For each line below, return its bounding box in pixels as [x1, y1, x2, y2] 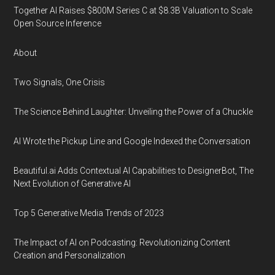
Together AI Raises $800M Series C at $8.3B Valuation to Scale [14, 6, 253, 15]
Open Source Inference [14, 18, 102, 28]
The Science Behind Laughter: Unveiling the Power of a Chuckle [14, 107, 254, 117]
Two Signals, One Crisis [14, 77, 106, 87]
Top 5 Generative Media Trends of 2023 [14, 208, 165, 218]
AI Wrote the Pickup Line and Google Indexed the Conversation [14, 136, 251, 146]
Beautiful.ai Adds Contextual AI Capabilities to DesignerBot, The [14, 166, 254, 176]
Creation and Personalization [14, 250, 126, 260]
